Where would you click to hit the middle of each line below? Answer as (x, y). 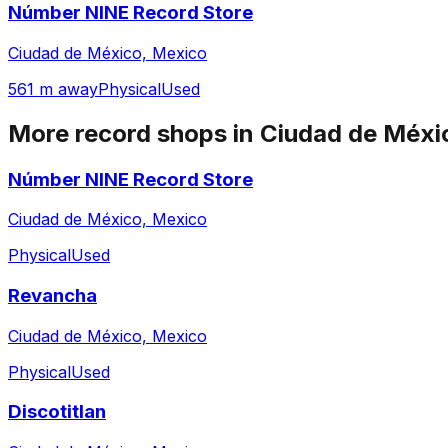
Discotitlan (57, 412)
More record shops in (134, 133)
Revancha (52, 296)
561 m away (53, 88)
